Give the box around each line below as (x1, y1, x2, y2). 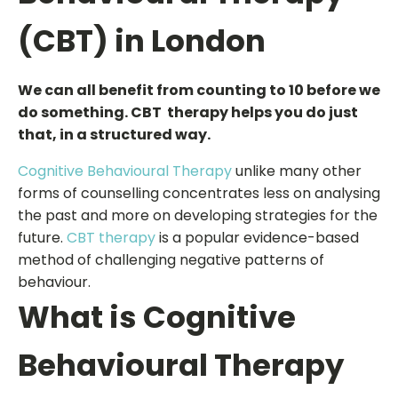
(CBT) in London (18, 20, 266, 62)
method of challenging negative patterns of (18, 250, 324, 270)
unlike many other (232, 161, 362, 181)
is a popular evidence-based (155, 227, 359, 248)
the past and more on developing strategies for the (18, 205, 378, 226)
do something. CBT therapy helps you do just (18, 102, 358, 123)
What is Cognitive (18, 296, 296, 338)
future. (18, 227, 67, 248)
